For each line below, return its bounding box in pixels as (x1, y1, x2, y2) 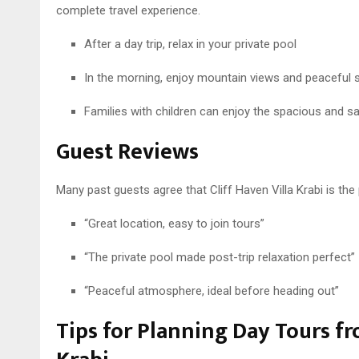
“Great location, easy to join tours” (83, 216, 264, 231)
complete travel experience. (55, 2, 200, 18)
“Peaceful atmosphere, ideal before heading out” (83, 283, 339, 298)
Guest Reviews (55, 132, 199, 171)
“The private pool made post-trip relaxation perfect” (83, 249, 355, 264)
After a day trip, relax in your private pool (83, 36, 296, 51)
